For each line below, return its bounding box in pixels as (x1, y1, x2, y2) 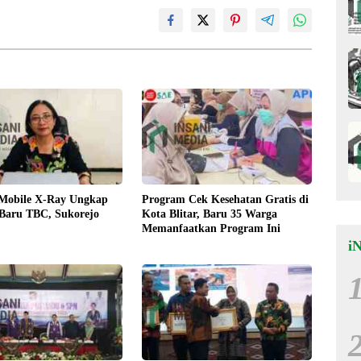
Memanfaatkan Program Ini (141, 222, 280, 234)
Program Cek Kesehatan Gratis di (141, 193, 309, 205)
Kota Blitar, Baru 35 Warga (141, 207, 277, 220)
